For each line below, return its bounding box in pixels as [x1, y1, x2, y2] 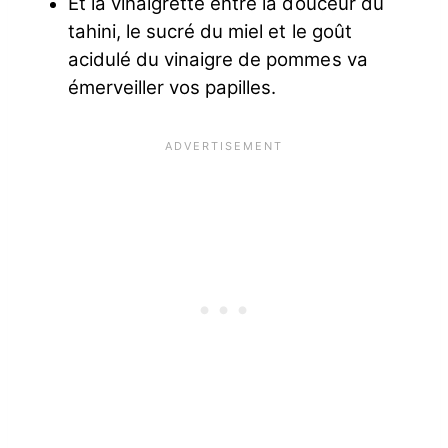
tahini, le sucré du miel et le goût [68, 20, 352, 44]
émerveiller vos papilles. [68, 76, 277, 100]
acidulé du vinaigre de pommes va [68, 48, 368, 72]
